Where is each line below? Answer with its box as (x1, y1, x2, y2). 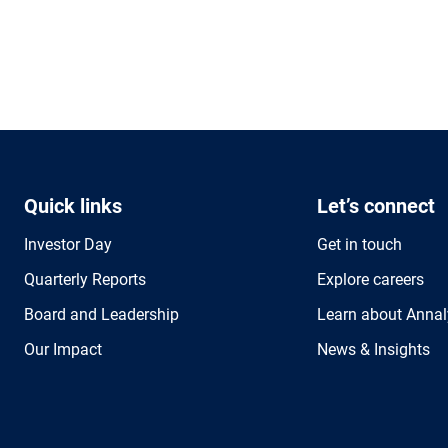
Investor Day (24, 235, 112, 254)
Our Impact (24, 340, 102, 359)
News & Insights (317, 340, 431, 359)
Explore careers (317, 270, 425, 289)
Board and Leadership (24, 305, 179, 324)
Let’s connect (317, 194, 436, 218)
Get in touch (317, 235, 403, 254)
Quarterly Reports (24, 270, 146, 289)
